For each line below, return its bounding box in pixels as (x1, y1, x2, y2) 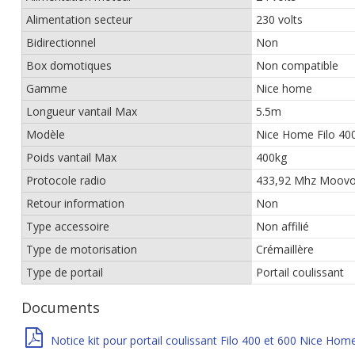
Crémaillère (256, 242, 314, 257)
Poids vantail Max (26, 150, 116, 165)
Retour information (26, 196, 124, 211)
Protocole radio (26, 173, 106, 188)
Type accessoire (26, 219, 109, 234)
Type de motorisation (26, 242, 137, 257)
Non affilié (256, 219, 309, 234)
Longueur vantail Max (26, 104, 137, 119)
